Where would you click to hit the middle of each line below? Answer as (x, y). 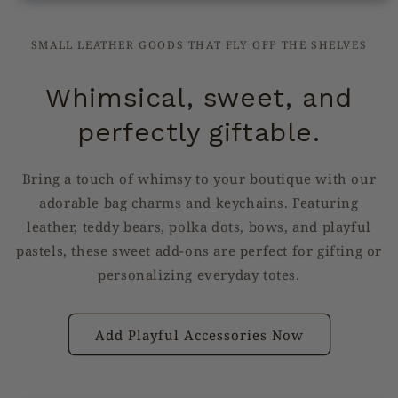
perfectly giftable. (199, 132)
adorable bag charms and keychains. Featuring (199, 203)
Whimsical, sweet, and (199, 97)
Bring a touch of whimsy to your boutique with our (199, 179)
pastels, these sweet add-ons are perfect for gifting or (199, 251)
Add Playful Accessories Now (199, 334)
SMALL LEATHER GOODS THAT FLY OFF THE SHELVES (199, 45)
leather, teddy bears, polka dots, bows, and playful (199, 227)
